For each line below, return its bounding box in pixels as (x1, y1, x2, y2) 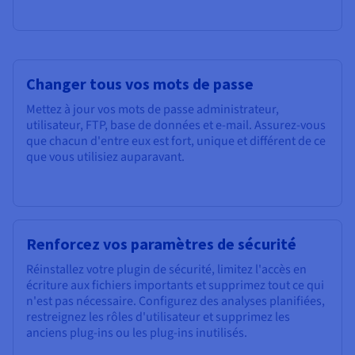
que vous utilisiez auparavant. (26, 148, 185, 166)
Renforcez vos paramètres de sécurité (26, 234, 296, 254)
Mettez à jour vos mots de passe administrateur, (26, 101, 279, 119)
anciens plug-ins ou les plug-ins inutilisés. (26, 324, 247, 342)
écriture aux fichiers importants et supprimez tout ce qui (26, 277, 324, 295)
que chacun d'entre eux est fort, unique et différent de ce (26, 132, 326, 151)
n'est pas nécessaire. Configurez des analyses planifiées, (26, 292, 325, 311)
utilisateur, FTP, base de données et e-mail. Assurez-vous (26, 116, 326, 135)
